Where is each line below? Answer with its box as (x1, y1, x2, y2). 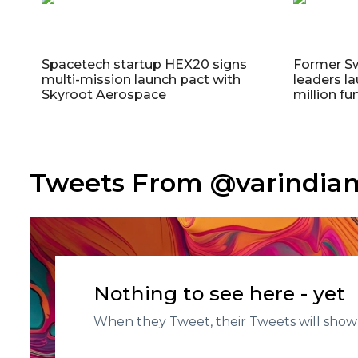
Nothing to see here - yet (93, 281, 345, 306)
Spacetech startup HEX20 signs (42, 57, 247, 73)
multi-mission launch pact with (42, 72, 241, 88)
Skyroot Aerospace (42, 87, 166, 103)
